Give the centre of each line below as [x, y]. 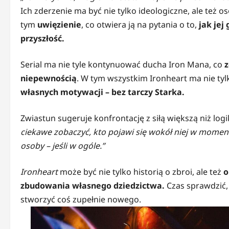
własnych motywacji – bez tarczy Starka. [102, 92]
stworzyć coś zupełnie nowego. [81, 200]
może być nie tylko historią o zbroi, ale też [141, 172]
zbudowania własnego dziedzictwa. [93, 186]
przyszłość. [42, 39]
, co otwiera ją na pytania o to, [140, 25]
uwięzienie [59, 25]
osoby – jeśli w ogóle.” [63, 146]
